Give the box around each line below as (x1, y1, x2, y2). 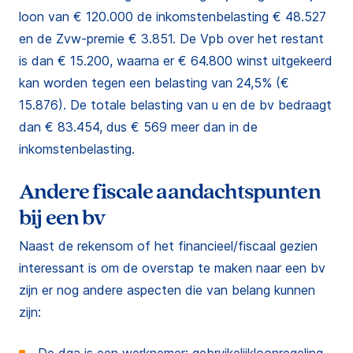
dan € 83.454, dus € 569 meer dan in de (19, 119, 258, 135)
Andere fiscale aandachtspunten (19, 178, 321, 206)
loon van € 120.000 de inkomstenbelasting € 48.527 (19, 9, 326, 24)
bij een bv (19, 204, 106, 232)
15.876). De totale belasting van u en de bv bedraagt (19, 97, 332, 113)
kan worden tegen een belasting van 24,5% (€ (19, 75, 289, 91)
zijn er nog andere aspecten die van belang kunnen (19, 282, 315, 298)
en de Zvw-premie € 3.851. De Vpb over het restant (19, 31, 324, 46)
